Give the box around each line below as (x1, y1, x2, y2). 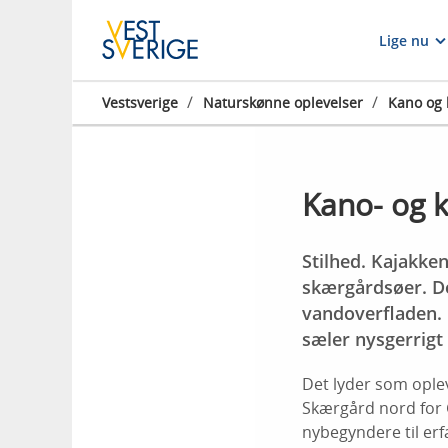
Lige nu (379, 30, 429, 50)
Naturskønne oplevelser (203, 93, 363, 112)
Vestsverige (102, 93, 178, 112)
